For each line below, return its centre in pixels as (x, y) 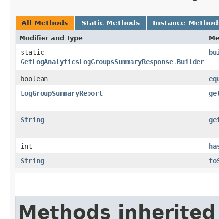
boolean (34, 78)
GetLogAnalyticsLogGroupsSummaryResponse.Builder (112, 61)
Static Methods (110, 23)
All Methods (45, 23)
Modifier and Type (51, 38)
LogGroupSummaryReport (62, 93)
